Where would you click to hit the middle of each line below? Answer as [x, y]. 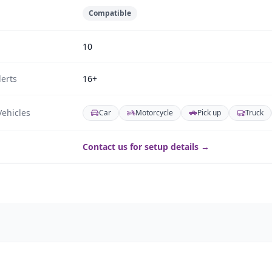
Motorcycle [154, 113]
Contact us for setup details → [146, 147]
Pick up [209, 113]
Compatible [110, 13]
